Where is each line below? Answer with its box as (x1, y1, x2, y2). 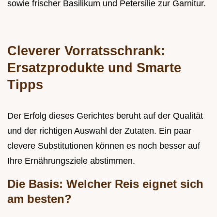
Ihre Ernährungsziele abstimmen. (7, 156, 135, 166)
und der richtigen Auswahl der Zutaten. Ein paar (7, 126, 191, 136)
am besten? (7, 192, 72, 206)
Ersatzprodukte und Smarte (7, 60, 181, 76)
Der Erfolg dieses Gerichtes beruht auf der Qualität (7, 111, 203, 121)
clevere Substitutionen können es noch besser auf (7, 141, 200, 151)
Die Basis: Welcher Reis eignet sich (7, 177, 203, 191)
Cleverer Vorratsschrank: (7, 43, 165, 59)
